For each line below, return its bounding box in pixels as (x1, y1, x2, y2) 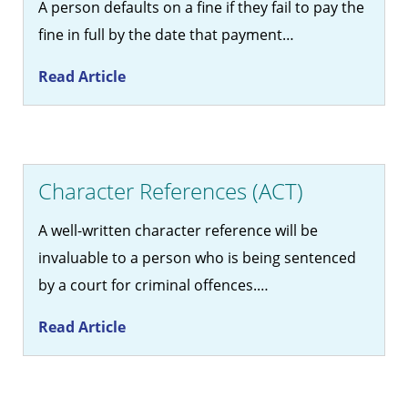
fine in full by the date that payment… (38, 25, 294, 46)
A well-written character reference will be (38, 220, 318, 241)
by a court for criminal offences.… (38, 275, 269, 296)
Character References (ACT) (38, 176, 303, 207)
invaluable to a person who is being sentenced (38, 248, 356, 269)
